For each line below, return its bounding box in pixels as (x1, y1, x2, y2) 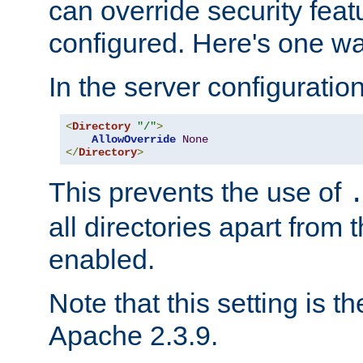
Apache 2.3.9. (49, 320, 218, 352)
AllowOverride (92, 133, 176, 147)
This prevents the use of (49, 177, 348, 208)
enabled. (49, 244, 155, 275)
